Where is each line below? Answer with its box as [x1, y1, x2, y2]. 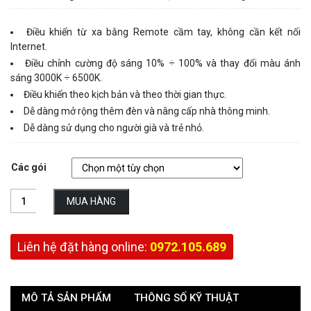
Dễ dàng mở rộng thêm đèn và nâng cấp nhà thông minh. [24, 106, 270, 117]
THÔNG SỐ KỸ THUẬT [134, 292, 239, 305]
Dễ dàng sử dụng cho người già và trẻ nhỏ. [24, 122, 204, 134]
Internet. [10, 41, 47, 53]
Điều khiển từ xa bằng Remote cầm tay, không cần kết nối [26, 26, 301, 38]
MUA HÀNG [66, 196, 116, 208]
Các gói [11, 162, 47, 174]
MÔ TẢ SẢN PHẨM [22, 292, 111, 305]
